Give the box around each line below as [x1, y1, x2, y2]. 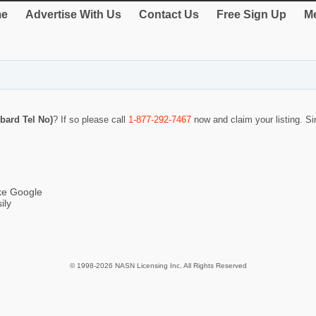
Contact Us [139, 8, 199, 20]
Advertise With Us [25, 8, 121, 20]
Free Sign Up [217, 8, 286, 20]
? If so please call [53, 114, 128, 126]
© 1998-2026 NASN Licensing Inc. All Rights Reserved [69, 262, 247, 270]
